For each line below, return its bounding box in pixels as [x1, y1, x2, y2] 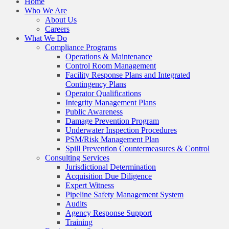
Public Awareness [65, 107, 123, 116]
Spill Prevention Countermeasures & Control [65, 144, 210, 153]
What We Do [25, 33, 67, 42]
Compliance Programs [45, 42, 117, 52]
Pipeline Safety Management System [65, 190, 184, 199]
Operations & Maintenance [65, 52, 152, 61]
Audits [65, 199, 87, 208]
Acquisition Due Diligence [65, 171, 152, 180]
